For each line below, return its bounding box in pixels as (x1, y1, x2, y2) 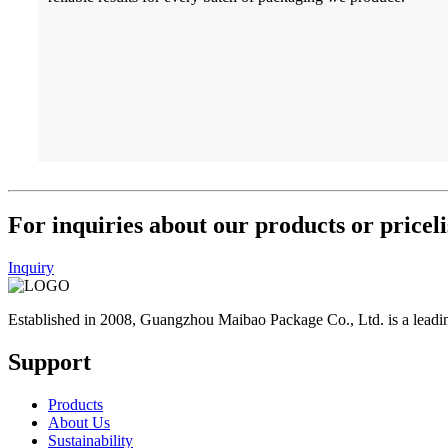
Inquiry (8, 258, 54, 276)
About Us (48, 413, 110, 431)
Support (8, 348, 91, 375)
